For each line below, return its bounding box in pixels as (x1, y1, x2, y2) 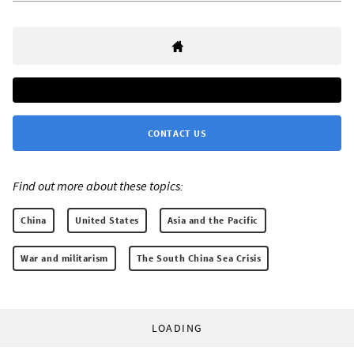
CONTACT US (147, 126, 207, 139)
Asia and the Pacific (167, 213, 258, 226)
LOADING (151, 320, 203, 335)
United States (75, 213, 139, 226)
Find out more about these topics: (13, 177, 183, 194)
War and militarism (21, 251, 108, 264)
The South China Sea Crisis (136, 251, 262, 264)
